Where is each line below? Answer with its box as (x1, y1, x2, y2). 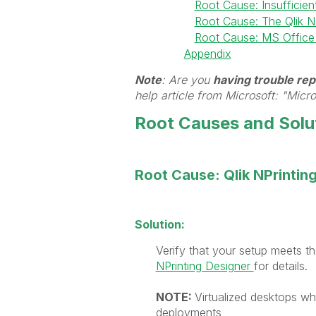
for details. (253, 258, 308, 273)
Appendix (183, 46, 231, 61)
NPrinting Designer (155, 258, 254, 273)
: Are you (161, 72, 213, 87)
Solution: (134, 217, 185, 231)
